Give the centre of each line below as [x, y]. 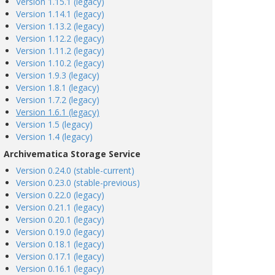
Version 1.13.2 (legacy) [60, 26]
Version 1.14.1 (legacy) [60, 14]
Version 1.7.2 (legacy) [58, 100]
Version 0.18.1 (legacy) [60, 244]
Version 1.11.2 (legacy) [60, 51]
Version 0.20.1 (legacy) [60, 219]
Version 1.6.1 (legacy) [58, 112]
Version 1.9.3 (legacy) [58, 75]
